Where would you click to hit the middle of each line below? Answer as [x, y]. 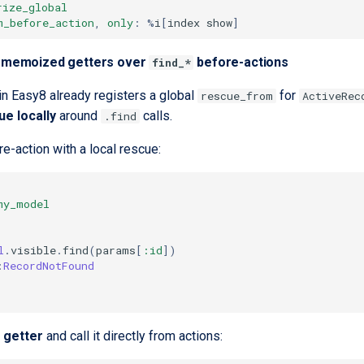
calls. [156, 116]
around [78, 116]
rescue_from [237, 96]
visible [33, 250]
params [116, 250]
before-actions [241, 62]
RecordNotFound [49, 265]
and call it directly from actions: [133, 336]
